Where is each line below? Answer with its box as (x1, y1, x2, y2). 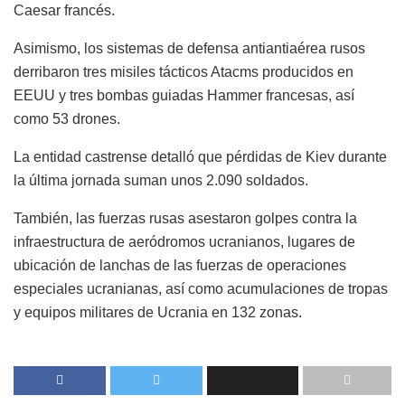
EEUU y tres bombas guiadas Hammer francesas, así (14, 87, 354, 103)
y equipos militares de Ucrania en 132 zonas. (14, 304, 302, 320)
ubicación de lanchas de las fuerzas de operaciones (14, 257, 346, 273)
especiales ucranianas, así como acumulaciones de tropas (14, 280, 388, 297)
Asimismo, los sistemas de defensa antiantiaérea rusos (14, 40, 365, 56)
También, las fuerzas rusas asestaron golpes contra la (14, 210, 357, 226)
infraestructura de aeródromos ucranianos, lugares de (14, 233, 355, 250)
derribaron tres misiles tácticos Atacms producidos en (14, 63, 353, 80)
